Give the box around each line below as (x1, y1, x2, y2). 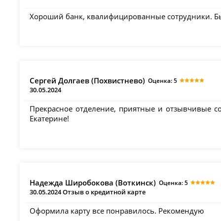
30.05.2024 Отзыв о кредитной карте (30, 187, 146, 196)
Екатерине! (30, 113, 70, 123)
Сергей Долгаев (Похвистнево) (30, 75, 146, 85)
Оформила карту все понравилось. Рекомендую (30, 206, 204, 216)
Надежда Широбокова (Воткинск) (30, 177, 156, 187)
